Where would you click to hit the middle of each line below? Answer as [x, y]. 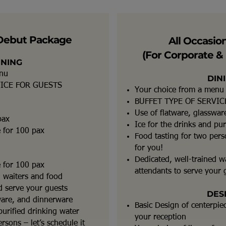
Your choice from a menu [179, 90]
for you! [149, 148]
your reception [160, 217]
